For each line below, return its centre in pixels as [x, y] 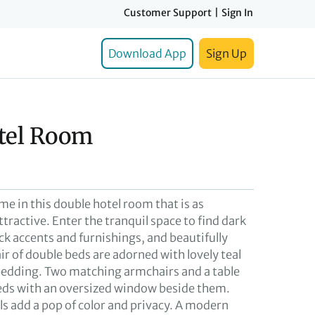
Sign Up [226, 53]
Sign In [237, 13]
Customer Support [168, 13]
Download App [147, 53]
